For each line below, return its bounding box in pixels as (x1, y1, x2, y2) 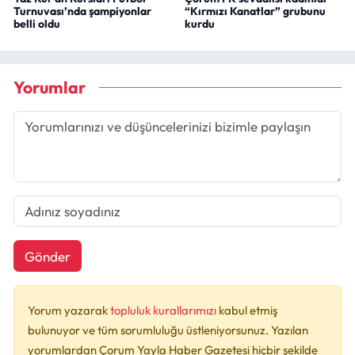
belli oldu (13, 17, 60, 32)
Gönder (24, 247, 71, 265)
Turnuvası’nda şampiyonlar (13, 4, 151, 19)
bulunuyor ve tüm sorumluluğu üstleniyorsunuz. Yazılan (28, 323, 308, 338)
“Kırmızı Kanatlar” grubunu (184, 4, 326, 19)
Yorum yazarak (28, 303, 110, 319)
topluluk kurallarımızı (110, 303, 219, 319)
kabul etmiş (219, 303, 277, 319)
